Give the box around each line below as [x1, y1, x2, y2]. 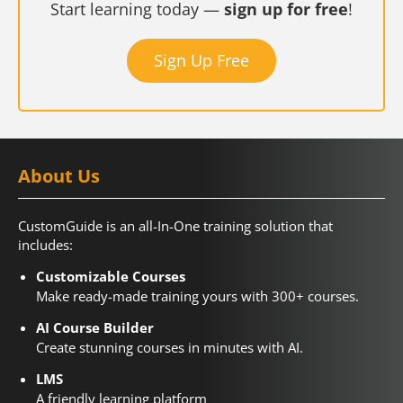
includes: [18, 236, 73, 255]
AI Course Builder [36, 318, 154, 337]
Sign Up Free [154, 49, 249, 72]
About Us [18, 164, 100, 189]
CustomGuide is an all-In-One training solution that [18, 217, 333, 236]
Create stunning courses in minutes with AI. [36, 338, 303, 357]
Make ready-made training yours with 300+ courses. [36, 287, 359, 306]
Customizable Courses [36, 267, 185, 286]
